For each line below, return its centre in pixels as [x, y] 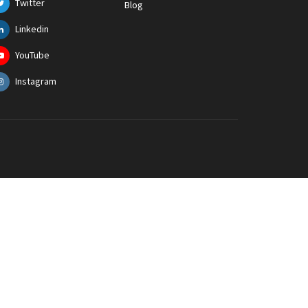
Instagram [36, 81]
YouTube [32, 55]
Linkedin [32, 29]
